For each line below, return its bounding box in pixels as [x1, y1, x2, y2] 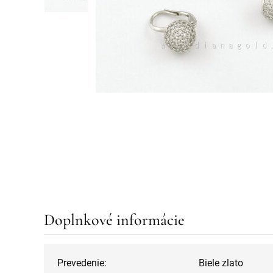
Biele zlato [199, 257, 243, 269]
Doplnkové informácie [44, 210, 185, 229]
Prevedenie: [57, 257, 107, 269]
